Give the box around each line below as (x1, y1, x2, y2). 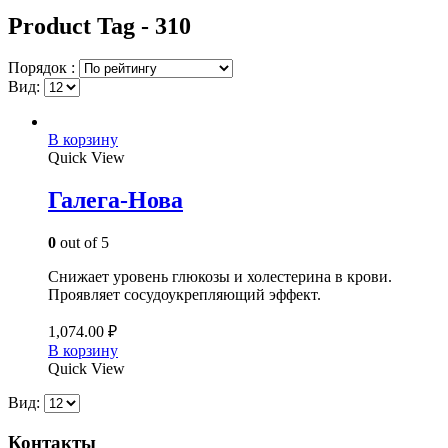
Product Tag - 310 (8, 12, 191, 39)
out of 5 (56, 234, 109, 252)
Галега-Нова (48, 187, 183, 214)
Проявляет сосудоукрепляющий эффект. (48, 286, 321, 304)
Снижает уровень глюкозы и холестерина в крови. (48, 268, 392, 286)
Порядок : (8, 59, 79, 77)
